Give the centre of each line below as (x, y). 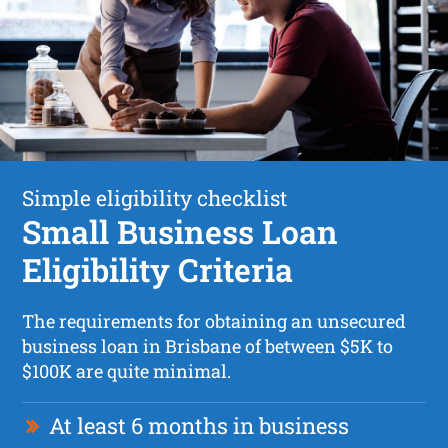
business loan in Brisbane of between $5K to (208, 345)
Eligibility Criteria (158, 269)
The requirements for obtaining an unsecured (214, 320)
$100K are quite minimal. (127, 370)
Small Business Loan (180, 231)
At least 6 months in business (199, 425)
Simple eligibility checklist (155, 197)
